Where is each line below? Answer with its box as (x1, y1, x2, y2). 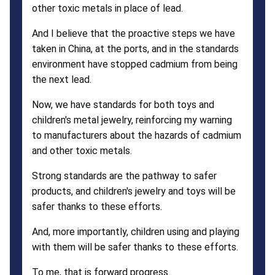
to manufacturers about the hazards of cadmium (32, 129, 241, 141)
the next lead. (32, 73, 91, 85)
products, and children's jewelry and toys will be (32, 185, 236, 197)
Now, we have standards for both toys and (32, 98, 214, 110)
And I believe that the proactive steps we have (32, 27, 235, 39)
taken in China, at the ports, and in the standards (32, 42, 239, 55)
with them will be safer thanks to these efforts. (32, 241, 238, 253)
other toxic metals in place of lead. (32, 2, 183, 14)
